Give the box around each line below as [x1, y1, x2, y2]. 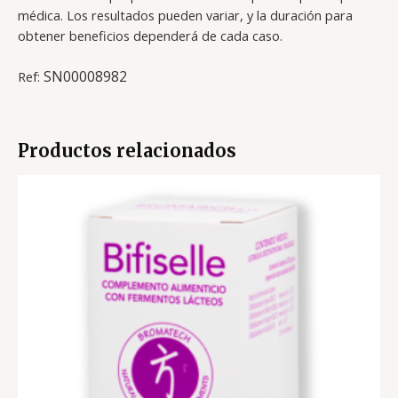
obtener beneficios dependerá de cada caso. [18, 27, 283, 45]
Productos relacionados [18, 139, 236, 162]
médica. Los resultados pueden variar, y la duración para [18, 6, 353, 25]
